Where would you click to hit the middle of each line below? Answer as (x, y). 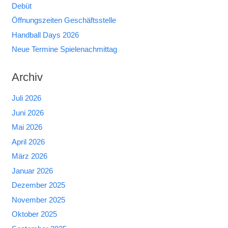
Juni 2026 (27, 112)
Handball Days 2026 (45, 35)
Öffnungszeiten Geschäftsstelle (64, 20)
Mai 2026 (27, 127)
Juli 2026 (26, 98)
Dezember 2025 (38, 185)
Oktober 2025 (34, 214)
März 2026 (29, 156)
